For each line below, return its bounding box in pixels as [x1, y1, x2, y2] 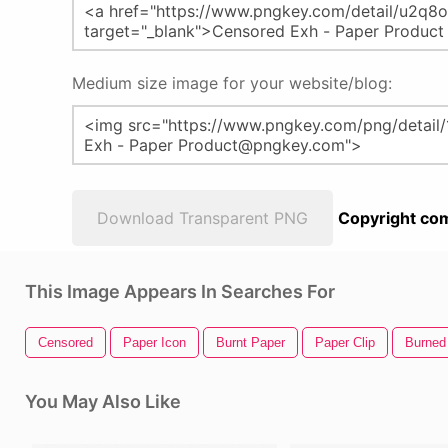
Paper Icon [123, 335, 186, 350]
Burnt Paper [216, 335, 285, 350]
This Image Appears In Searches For [25, 281, 335, 302]
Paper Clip [315, 335, 375, 350]
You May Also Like [25, 391, 181, 412]
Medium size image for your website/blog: [72, 73, 392, 93]
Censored [38, 335, 93, 350]
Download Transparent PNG [97, 208, 308, 228]
